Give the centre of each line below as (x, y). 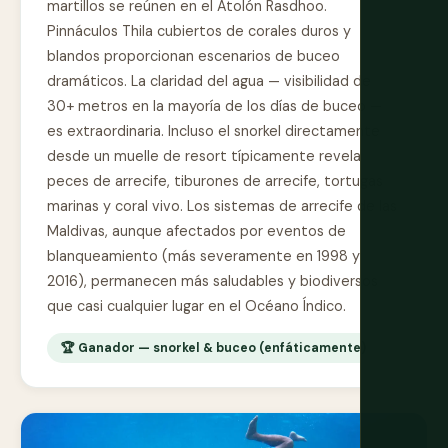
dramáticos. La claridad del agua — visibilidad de (209, 81)
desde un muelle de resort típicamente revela (204, 156)
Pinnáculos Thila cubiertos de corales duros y (199, 31)
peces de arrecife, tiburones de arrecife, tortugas (215, 181)
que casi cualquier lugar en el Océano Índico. (196, 306)
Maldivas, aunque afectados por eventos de (196, 231)
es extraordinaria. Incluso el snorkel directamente (213, 131)
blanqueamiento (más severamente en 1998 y (203, 256)
